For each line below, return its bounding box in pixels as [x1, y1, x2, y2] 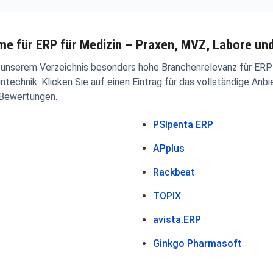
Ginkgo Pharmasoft [153, 237, 242, 249]
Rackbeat [153, 166, 195, 178]
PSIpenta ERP [153, 118, 213, 130]
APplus [153, 142, 185, 154]
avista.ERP [153, 213, 201, 225]
